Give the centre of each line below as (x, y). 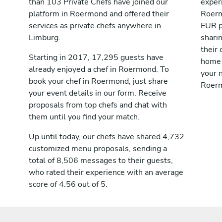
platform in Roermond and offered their (99, 14)
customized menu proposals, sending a (98, 149)
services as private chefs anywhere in (95, 26)
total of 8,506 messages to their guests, (101, 161)
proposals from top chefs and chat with (98, 105)
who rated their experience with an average (106, 172)
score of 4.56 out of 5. (68, 184)
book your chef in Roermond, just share (98, 81)
